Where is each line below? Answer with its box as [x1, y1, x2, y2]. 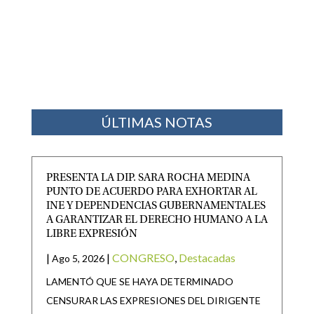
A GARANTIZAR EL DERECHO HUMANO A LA [46, 214, 268, 226]
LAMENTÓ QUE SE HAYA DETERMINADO [46, 275, 233, 288]
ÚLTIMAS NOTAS [101, 114, 213, 131]
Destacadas [178, 251, 235, 265]
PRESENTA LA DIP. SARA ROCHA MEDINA [46, 172, 250, 184]
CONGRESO [111, 251, 175, 265]
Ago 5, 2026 [51, 252, 104, 265]
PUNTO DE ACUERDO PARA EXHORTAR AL [46, 186, 257, 198]
